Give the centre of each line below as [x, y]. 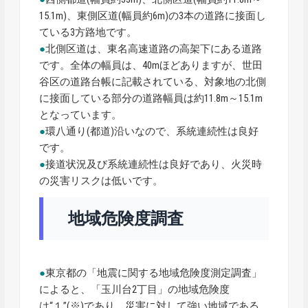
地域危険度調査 [126, 218]
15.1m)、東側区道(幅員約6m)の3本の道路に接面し [153, 15]
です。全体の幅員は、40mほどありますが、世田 [151, 65]
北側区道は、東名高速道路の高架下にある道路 [154, 48]
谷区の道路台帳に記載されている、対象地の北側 [153, 81]
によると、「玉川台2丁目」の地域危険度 [135, 289]
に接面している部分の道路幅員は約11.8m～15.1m [151, 98]
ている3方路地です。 [88, 32]
